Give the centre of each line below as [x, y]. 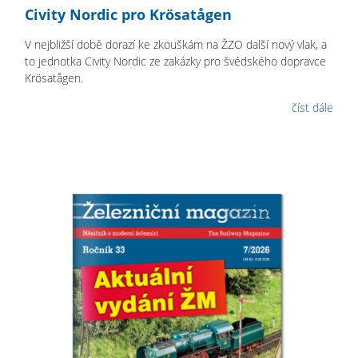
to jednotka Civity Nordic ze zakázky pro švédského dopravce [175, 62]
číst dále [312, 108]
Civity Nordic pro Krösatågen [128, 15]
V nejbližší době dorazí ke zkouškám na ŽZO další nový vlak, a [176, 45]
